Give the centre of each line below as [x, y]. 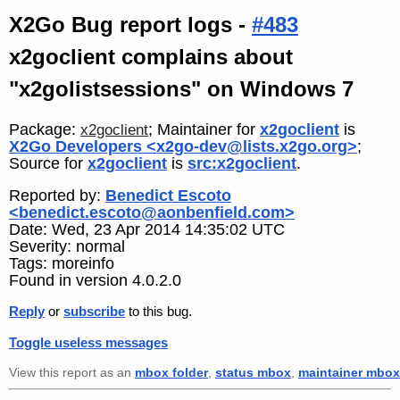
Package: [45, 129]
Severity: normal [67, 247]
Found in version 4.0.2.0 [95, 281]
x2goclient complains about [151, 57]
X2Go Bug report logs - [130, 25]
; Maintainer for [204, 129]
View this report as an [72, 372]
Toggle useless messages [88, 342]
